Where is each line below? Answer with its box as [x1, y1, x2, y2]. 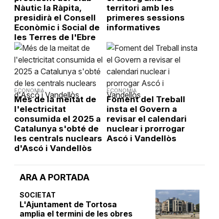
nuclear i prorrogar [106, 124, 185, 134]
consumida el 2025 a [14, 114, 101, 124]
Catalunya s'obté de [14, 124, 99, 134]
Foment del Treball [106, 94, 185, 105]
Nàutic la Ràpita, [14, 3, 81, 13]
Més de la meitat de [14, 94, 96, 105]
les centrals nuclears [14, 133, 102, 144]
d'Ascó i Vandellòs [14, 143, 92, 153]
